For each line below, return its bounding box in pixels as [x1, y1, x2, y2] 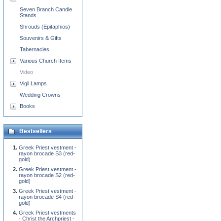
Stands [20, 12, 37, 18]
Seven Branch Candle [20, 6, 72, 12]
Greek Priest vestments [19, 210, 76, 216]
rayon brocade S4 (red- [19, 194, 75, 200]
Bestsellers [19, 128, 52, 135]
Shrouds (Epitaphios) [20, 24, 70, 30]
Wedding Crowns [20, 92, 61, 98]
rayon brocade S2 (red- [19, 172, 75, 178]
